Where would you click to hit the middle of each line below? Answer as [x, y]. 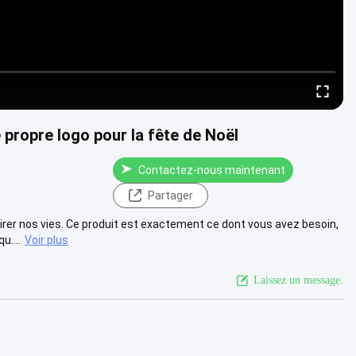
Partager [170, 195]
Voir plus [46, 240]
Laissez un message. [298, 280]
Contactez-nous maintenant [212, 170]
